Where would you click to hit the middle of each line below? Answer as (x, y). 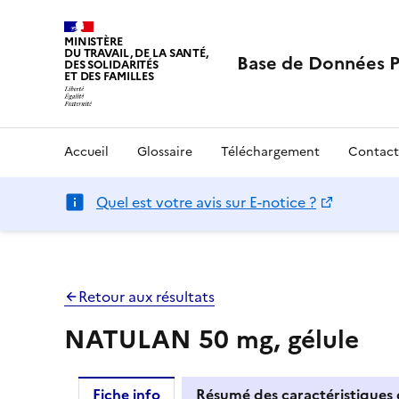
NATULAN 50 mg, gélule (212, 339)
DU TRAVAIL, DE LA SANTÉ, (136, 53)
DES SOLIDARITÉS (112, 65)
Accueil (86, 151)
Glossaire (165, 151)
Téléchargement (270, 151)
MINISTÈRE (94, 41)
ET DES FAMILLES (110, 76)
